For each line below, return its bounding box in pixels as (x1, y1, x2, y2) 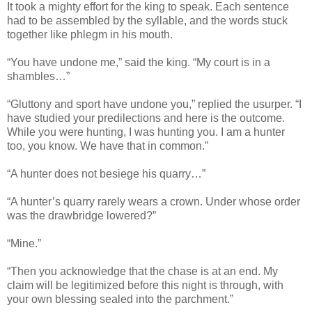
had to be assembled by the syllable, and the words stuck (7, 14, 288, 26)
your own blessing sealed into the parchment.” (7, 292, 233, 305)
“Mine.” (7, 237, 41, 249)
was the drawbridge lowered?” (7, 209, 156, 221)
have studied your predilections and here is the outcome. (7, 111, 285, 124)
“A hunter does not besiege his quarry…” (7, 167, 205, 180)
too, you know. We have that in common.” (7, 139, 208, 152)
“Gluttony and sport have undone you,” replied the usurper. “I (7, 97, 302, 110)
